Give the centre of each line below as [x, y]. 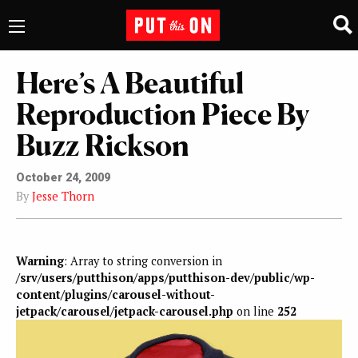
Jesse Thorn [63, 196]
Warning [40, 261]
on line [255, 312]
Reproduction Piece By [163, 114]
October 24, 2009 [63, 177]
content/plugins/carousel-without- [115, 295]
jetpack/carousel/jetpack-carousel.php [125, 312]
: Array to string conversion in [143, 261]
